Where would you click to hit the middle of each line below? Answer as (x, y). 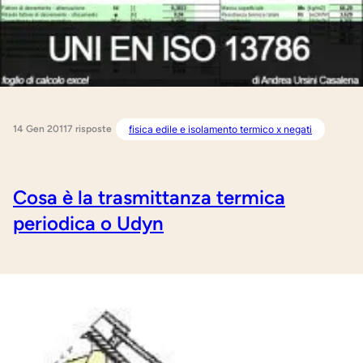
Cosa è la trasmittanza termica (149, 198)
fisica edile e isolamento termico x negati (220, 129)
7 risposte (90, 129)
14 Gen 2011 (40, 128)
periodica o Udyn (88, 224)
